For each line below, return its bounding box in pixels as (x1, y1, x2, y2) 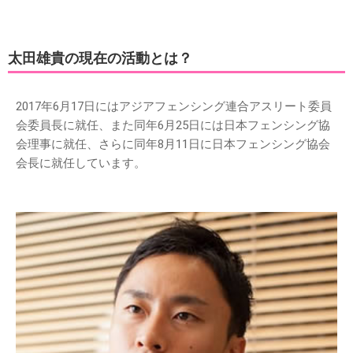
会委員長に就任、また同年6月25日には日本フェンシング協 (16, 117, 330, 132)
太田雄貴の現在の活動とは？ (8, 49, 192, 66)
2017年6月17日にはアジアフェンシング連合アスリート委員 (16, 98, 332, 113)
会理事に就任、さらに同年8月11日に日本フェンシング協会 (16, 136, 330, 151)
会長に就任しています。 (16, 155, 146, 170)
